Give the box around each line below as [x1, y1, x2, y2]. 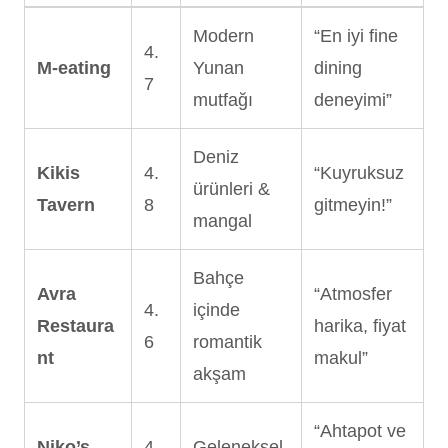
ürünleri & [193, 178, 270, 199]
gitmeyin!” [314, 194, 392, 215]
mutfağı [193, 89, 253, 110]
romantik [193, 331, 262, 352]
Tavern [37, 194, 95, 215]
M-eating [37, 57, 111, 78]
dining [314, 57, 362, 78]
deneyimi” [314, 89, 392, 110]
